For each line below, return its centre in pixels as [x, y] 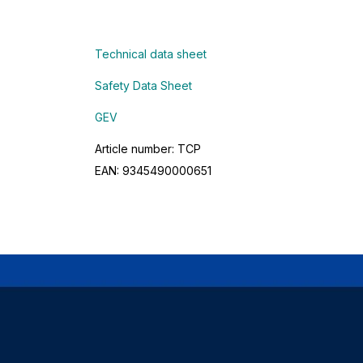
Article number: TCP [148, 148]
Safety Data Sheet [143, 85]
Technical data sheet [151, 53]
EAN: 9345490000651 [153, 170]
